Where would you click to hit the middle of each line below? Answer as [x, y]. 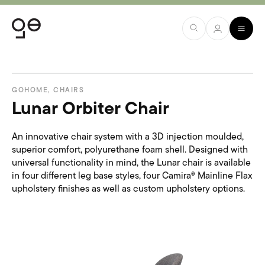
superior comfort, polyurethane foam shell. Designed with [130, 150]
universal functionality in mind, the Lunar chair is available [131, 163]
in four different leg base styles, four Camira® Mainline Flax [132, 176]
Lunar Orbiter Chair [91, 110]
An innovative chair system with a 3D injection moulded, [128, 137]
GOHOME [30, 91]
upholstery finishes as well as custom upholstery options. [128, 189]
